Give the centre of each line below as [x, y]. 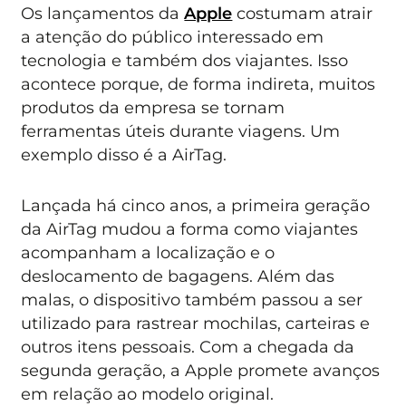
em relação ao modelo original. [148, 394]
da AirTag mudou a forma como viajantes [190, 229]
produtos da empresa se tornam [153, 107]
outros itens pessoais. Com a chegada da [188, 347]
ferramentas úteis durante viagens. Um [181, 130]
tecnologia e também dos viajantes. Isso [185, 60]
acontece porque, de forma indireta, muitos [198, 83]
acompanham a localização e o [148, 253]
